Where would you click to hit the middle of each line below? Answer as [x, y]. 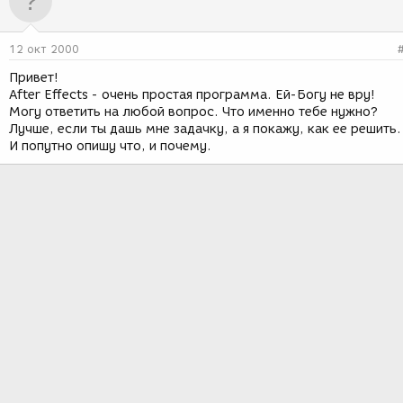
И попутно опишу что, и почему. [110, 146]
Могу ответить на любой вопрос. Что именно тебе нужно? [193, 112]
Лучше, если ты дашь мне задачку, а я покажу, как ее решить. [205, 129]
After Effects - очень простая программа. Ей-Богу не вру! [192, 95]
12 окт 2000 [44, 49]
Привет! [33, 78]
